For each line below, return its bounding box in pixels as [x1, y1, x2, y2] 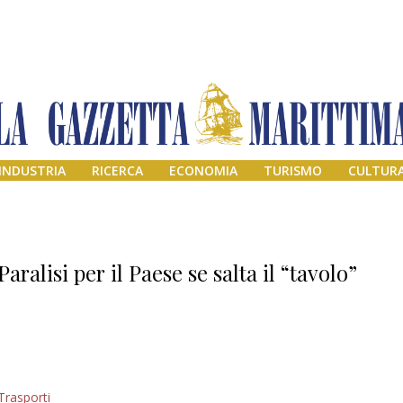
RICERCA [92, 162, 144, 180]
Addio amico [272, 373, 378, 399]
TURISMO [263, 162, 322, 180]
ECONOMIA [169, 162, 237, 180]
